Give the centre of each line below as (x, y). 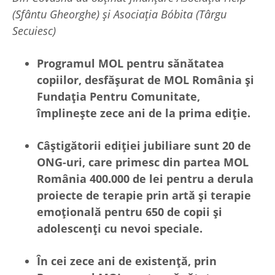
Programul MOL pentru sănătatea (130, 63)
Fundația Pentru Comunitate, (118, 96)
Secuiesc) (34, 30)
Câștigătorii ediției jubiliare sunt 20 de (144, 145)
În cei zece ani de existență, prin (127, 261)
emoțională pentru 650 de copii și (130, 211)
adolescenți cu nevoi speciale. (120, 228)
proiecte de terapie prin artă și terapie (144, 195)
